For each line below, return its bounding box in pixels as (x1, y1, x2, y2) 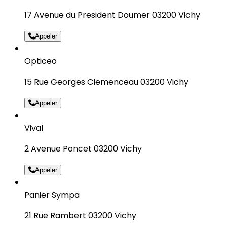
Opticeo (24, 55, 57, 67)
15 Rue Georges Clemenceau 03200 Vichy (24, 75, 188, 88)
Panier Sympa (24, 188, 80, 201)
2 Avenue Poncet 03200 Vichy (24, 142, 142, 155)
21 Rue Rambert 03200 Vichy (24, 209, 136, 221)
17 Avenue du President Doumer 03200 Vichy (24, 9, 200, 21)
